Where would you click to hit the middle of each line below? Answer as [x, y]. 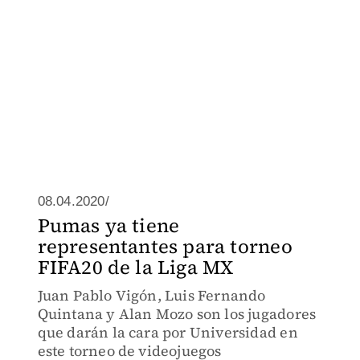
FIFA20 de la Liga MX [135, 267]
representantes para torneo [165, 246]
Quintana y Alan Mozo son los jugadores [177, 314]
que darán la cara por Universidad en [168, 332]
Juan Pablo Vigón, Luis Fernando [151, 295]
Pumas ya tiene [108, 225]
